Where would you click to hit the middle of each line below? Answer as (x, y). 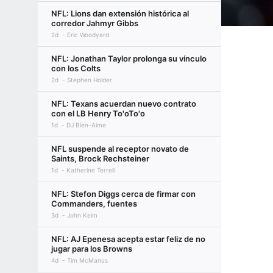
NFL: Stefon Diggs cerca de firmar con (123, 194)
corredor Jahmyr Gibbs (95, 23)
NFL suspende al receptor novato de (120, 149)
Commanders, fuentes (94, 204)
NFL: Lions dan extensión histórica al (120, 13)
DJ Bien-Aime (86, 125)
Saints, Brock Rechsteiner (100, 158)
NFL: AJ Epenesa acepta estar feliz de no (128, 239)
